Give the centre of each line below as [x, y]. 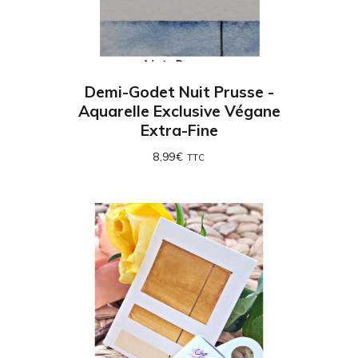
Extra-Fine [179, 130]
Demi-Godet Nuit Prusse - [179, 91]
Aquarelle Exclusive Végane [179, 111]
